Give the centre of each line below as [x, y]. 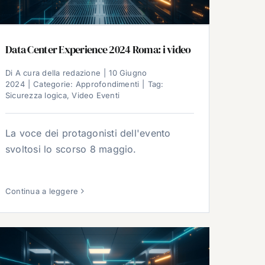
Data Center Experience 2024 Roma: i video [98, 50]
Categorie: [54, 84]
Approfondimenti [107, 84]
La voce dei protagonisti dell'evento [88, 133]
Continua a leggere [42, 191]
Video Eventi [96, 96]
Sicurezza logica [36, 96]
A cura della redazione [58, 73]
